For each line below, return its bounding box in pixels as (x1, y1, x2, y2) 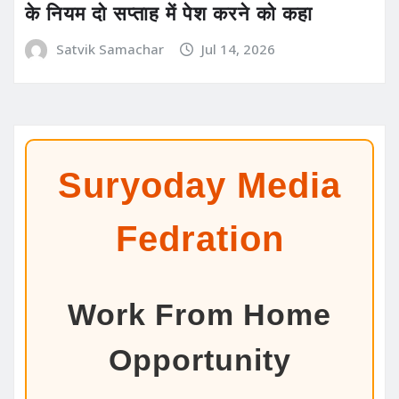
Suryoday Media (58, 166, 341, 206)
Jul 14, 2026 (201, 39, 276, 58)
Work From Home (68, 297, 331, 332)
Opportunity (108, 343, 291, 378)
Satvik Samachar (55, 39, 164, 58)
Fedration (115, 219, 284, 259)
